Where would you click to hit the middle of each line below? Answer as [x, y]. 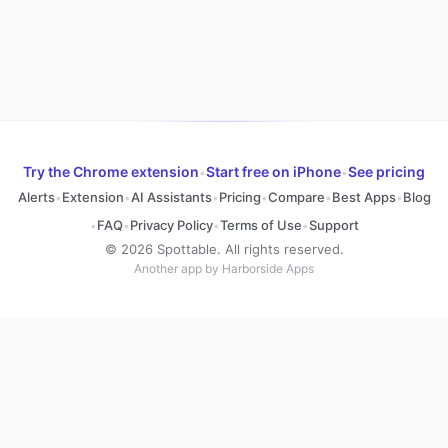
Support [333, 225]
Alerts [36, 197]
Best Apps [363, 197]
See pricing [386, 171]
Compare [296, 197]
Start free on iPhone [273, 171]
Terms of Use [260, 225]
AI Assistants [171, 197]
